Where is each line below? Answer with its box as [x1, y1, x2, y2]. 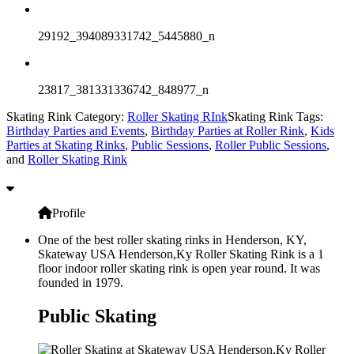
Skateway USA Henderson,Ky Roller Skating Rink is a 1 [38, 247, 324, 261]
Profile [52, 205, 85, 220]
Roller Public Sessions [215, 137, 326, 152]
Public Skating [38, 305, 156, 326]
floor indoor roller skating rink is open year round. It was [38, 261, 320, 275]
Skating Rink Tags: [228, 109, 323, 123]
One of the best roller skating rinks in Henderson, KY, [38, 232, 307, 247]
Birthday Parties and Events [6, 123, 145, 137]
